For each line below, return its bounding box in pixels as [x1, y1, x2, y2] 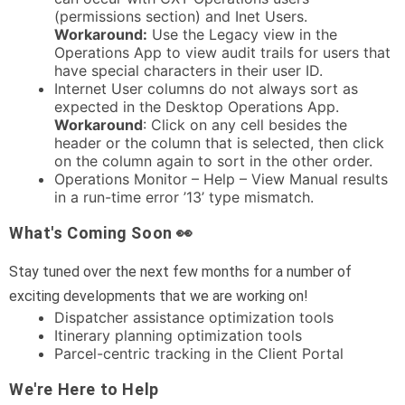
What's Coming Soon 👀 [9, 223, 193, 243]
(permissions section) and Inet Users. [54, 7, 307, 26]
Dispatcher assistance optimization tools [54, 308, 334, 327]
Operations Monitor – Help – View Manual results [54, 170, 388, 189]
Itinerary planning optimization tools [54, 326, 302, 345]
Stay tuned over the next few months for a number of [9, 263, 352, 281]
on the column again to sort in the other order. [54, 152, 372, 171]
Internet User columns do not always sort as [54, 80, 358, 99]
